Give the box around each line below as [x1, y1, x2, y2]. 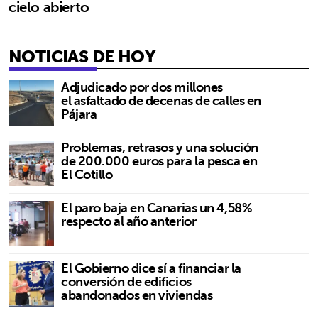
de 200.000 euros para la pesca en [61, 149, 258, 172]
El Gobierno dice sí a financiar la [61, 256, 241, 279]
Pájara [61, 102, 97, 125]
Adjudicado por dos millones [61, 75, 223, 98]
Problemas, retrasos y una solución [61, 136, 258, 158]
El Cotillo [61, 163, 113, 185]
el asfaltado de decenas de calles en [61, 89, 261, 111]
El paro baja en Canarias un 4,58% [61, 196, 253, 219]
